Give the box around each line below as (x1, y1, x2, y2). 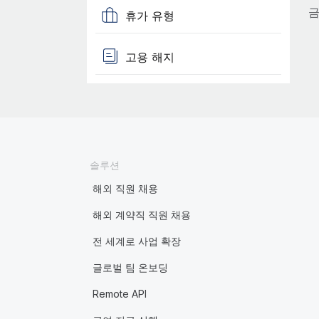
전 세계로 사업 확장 (92, 235, 181, 247)
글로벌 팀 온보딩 (92, 261, 168, 273)
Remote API (92, 288, 147, 300)
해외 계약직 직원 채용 (92, 209, 191, 221)
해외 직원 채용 (92, 182, 158, 194)
